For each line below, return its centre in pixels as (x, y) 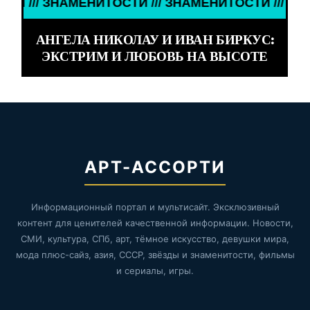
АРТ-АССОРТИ (155, 167)
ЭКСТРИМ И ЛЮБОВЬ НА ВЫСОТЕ (155, 56)
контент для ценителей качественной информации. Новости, (155, 223)
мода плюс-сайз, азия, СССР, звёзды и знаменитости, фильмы (155, 255)
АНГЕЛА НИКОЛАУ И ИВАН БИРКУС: (155, 40)
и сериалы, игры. (155, 271)
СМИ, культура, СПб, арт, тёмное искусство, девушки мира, (155, 239)
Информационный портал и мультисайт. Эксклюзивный (155, 207)
